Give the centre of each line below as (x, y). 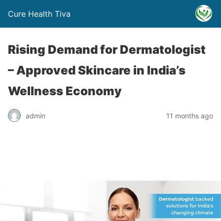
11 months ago (190, 115)
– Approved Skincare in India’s (97, 70)
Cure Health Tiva (39, 14)
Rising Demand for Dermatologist (107, 50)
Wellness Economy (65, 91)
